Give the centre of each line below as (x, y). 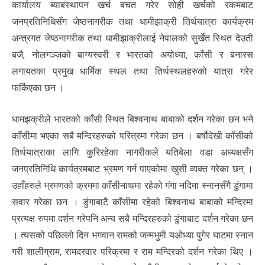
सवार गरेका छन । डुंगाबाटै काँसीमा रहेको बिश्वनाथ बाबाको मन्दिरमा (132, 202)
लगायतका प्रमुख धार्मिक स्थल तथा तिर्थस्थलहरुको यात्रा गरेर (132, 71)
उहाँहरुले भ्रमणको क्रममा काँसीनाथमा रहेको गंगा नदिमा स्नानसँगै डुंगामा (132, 185)
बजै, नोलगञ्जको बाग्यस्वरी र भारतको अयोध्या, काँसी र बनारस (132, 54)
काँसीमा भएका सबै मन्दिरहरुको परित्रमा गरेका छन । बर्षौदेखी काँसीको (132, 135)
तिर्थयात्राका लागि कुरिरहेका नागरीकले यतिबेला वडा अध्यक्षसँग (132, 152)
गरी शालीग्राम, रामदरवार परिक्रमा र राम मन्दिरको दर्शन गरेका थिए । (132, 251)
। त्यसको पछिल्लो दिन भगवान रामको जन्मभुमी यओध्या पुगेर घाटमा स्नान (132, 235)
